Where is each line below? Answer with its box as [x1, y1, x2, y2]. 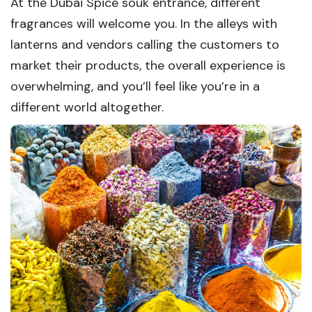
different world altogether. [10, 99, 167, 116]
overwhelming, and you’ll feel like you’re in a [10, 78, 260, 95]
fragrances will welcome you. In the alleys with [10, 15, 277, 32]
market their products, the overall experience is [10, 57, 286, 74]
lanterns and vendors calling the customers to [10, 36, 279, 53]
